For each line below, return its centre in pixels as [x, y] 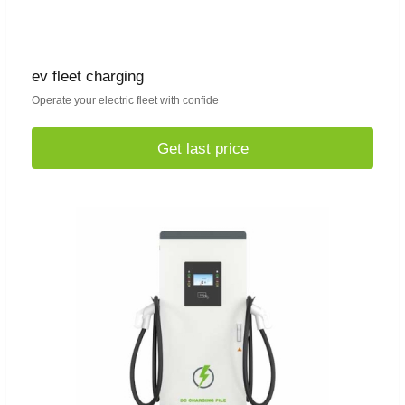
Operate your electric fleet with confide [125, 101]
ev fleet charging [88, 77]
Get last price [202, 148]
